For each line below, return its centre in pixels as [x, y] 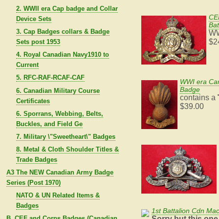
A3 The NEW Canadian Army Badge [60, 173]
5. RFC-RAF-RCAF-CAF [50, 78]
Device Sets [33, 19]
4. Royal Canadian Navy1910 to [62, 55]
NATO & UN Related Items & [58, 196]
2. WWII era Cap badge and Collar [67, 8]
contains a [199, 98]
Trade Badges [36, 159]
